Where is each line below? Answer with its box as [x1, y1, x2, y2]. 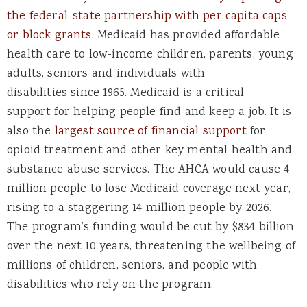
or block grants [7, 27, 92, 45]
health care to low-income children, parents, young [7, 46, 293, 64]
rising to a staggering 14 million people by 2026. [7, 199, 275, 218]
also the [7, 123, 55, 141]
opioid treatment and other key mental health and [7, 142, 293, 160]
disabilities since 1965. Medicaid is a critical [7, 84, 245, 103]
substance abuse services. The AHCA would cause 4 [7, 161, 290, 180]
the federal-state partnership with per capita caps [7, 8, 287, 26]
